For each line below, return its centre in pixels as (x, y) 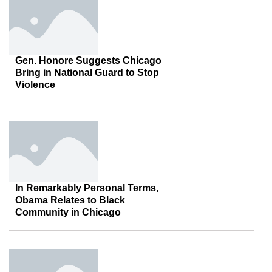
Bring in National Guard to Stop (87, 73)
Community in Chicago (68, 212)
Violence (35, 85)
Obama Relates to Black (70, 200)
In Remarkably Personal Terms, (87, 188)
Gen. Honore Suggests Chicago (88, 60)
